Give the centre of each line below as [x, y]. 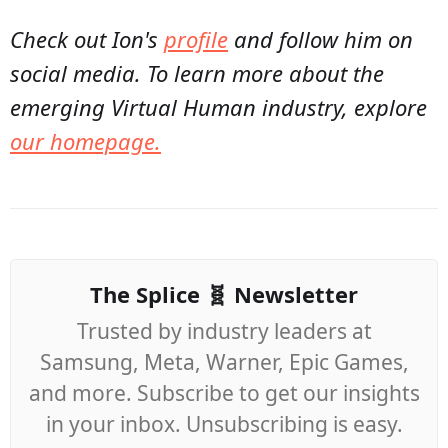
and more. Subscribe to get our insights [224, 392]
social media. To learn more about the [197, 72]
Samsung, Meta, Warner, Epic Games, [224, 361]
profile [196, 38]
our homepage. [85, 140]
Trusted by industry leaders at [224, 330]
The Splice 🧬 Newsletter [224, 293]
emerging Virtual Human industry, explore [218, 106]
